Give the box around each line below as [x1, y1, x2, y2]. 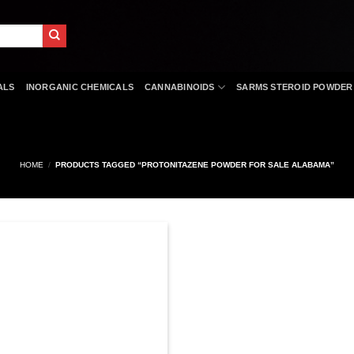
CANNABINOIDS [144, 82, 215, 92]
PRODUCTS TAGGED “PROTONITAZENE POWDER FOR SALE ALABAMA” [52, 160, 334, 170]
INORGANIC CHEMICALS [25, 82, 134, 92]
